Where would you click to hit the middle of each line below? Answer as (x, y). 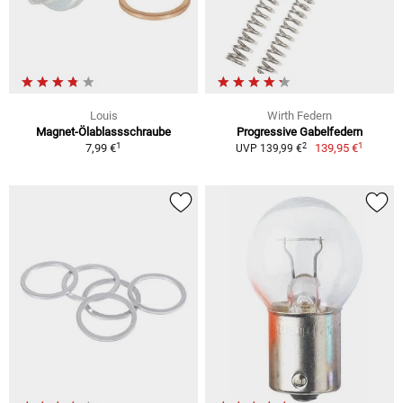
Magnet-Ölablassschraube (103, 132)
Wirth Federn (300, 116)
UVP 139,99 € (269, 149)
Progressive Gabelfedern (300, 132)
